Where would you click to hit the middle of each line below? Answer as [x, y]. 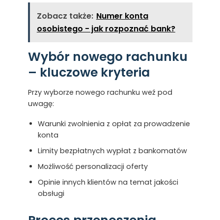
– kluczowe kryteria [89, 73]
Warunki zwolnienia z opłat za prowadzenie [114, 124]
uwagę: [41, 103]
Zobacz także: [65, 16]
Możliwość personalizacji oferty [93, 166]
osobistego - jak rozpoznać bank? [106, 28]
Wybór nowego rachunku [108, 57]
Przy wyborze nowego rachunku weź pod [100, 92]
